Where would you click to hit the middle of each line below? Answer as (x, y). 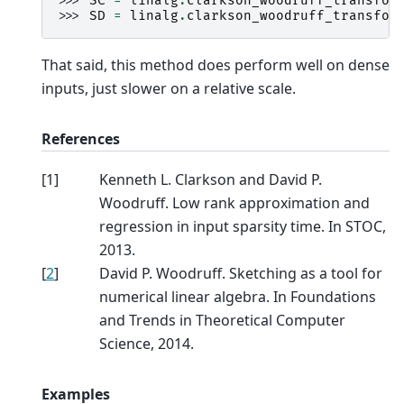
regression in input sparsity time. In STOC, (243, 227)
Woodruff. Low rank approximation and (234, 203)
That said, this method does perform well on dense (216, 65)
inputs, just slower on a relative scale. (169, 89)
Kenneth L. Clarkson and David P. (211, 180)
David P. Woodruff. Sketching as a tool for (241, 274)
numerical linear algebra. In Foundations (238, 297)
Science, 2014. (147, 344)
